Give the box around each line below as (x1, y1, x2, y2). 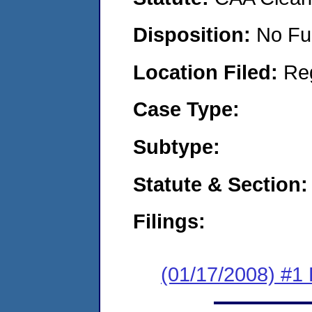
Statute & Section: (133, 172, 308, 196)
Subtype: (133, 134, 220, 158)
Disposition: (133, 23, 256, 47)
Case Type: (133, 97, 240, 121)
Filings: (133, 210, 205, 233)
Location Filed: (133, 60, 283, 84)
